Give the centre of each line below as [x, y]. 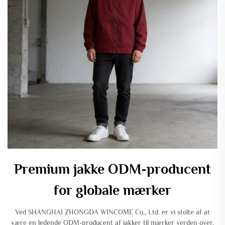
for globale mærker [113, 190]
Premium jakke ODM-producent [113, 169]
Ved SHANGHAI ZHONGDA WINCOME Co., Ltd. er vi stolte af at [113, 212]
